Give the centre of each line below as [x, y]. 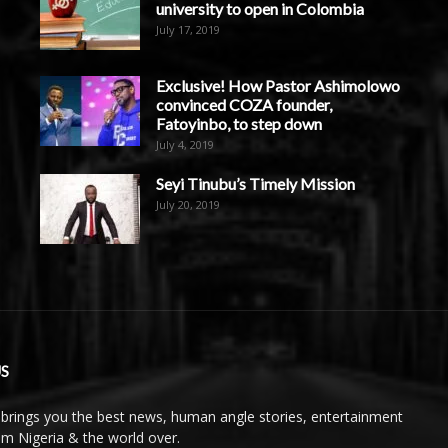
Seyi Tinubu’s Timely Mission [255, 183]
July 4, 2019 [185, 144]
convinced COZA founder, [244, 104]
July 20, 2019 [188, 204]
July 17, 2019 [188, 29]
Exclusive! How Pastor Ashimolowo [278, 85]
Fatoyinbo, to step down [239, 123]
